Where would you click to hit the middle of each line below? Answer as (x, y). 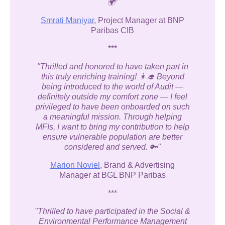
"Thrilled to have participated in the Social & (113, 211)
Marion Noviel (75, 165)
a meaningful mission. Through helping (113, 117)
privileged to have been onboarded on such (113, 107)
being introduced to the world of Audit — (113, 87)
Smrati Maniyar (67, 20)
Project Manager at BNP (141, 20)
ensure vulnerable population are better (113, 137)
